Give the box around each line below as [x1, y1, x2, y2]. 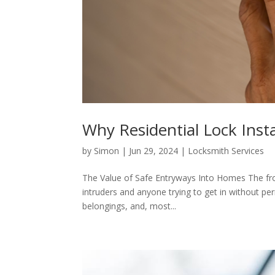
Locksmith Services [188, 144, 265, 157]
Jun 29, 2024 [129, 144, 179, 157]
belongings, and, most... [82, 199, 177, 212]
